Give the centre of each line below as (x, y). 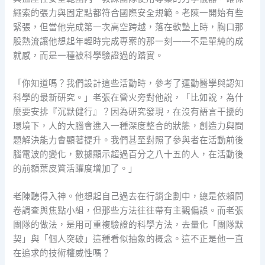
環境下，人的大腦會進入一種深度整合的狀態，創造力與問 (129, 126)
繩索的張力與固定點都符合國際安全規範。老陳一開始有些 (129, 13)
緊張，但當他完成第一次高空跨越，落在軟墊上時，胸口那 (129, 27)
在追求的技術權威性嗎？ (62, 253)
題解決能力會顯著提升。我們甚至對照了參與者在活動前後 (129, 140)
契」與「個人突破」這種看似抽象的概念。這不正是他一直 (129, 239)
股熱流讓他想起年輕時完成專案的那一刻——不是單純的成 (129, 41)
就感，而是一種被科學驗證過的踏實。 (89, 55)
